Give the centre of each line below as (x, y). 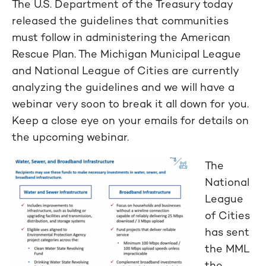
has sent (227, 232)
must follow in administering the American (121, 37)
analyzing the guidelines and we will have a (123, 87)
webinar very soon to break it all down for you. (130, 104)
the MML (227, 248)
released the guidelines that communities (120, 20)
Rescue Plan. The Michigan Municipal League (126, 54)
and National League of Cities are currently (125, 70)
